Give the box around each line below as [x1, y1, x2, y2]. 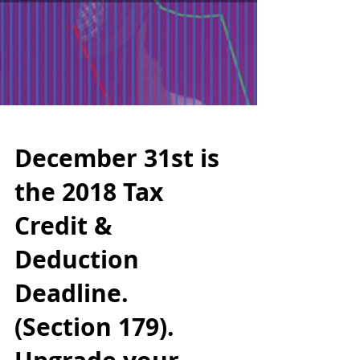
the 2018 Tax [14, 281, 163, 314]
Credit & [14, 315, 112, 348]
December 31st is [14, 247, 219, 280]
